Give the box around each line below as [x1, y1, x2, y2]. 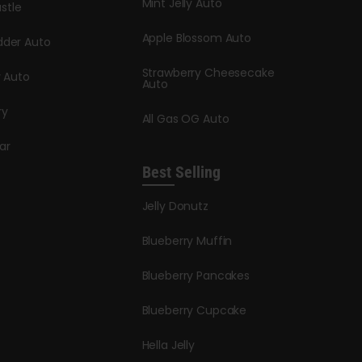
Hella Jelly [141, 337, 195, 353]
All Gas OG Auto [141, 111, 229, 127]
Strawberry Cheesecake [141, 65, 275, 81]
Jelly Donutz [141, 198, 208, 214]
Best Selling [141, 162, 221, 182]
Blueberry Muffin [141, 233, 233, 249]
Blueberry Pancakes [141, 267, 250, 284]
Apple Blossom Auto [141, 30, 251, 46]
